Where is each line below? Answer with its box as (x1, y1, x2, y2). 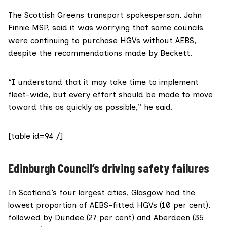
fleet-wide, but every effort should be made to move (8, 90, 213, 100)
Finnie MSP (8, 23, 48, 33)
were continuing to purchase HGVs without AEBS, (8, 35, 196, 46)
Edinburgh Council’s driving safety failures (8, 160, 209, 176)
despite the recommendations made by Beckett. (8, 48, 192, 58)
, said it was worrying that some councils (48, 23, 203, 33)
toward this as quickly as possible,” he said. (8, 102, 173, 112)
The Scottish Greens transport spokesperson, (8, 10, 184, 20)
